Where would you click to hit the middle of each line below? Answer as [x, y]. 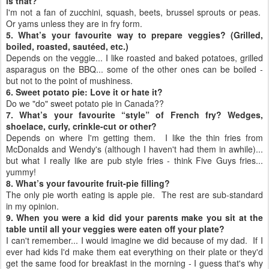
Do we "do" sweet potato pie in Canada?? [85, 103]
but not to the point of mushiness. [69, 80]
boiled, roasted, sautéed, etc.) [67, 46]
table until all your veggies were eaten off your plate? [115, 229]
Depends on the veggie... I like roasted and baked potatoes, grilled [134, 58]
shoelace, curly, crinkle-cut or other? [81, 126]
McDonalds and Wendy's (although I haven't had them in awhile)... [134, 149]
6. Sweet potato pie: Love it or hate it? [84, 92]
